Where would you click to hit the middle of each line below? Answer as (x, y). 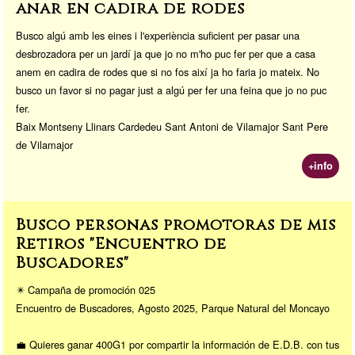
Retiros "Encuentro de (121, 243)
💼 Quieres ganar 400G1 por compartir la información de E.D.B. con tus (177, 344)
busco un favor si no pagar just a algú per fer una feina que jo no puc (171, 90)
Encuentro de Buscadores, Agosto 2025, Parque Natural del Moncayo (173, 307)
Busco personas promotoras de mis (176, 224)
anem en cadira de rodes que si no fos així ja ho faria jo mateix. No (168, 71)
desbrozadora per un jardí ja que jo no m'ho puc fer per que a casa (166, 53)
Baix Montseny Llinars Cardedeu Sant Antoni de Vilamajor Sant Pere (172, 126)
